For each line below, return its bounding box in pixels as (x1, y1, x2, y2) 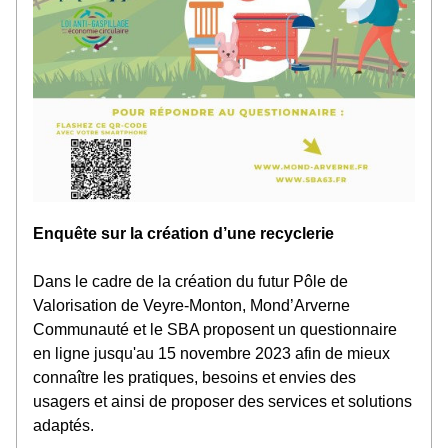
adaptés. (33, 417, 94, 434)
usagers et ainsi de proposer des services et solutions (33, 393, 412, 410)
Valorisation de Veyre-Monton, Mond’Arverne (33, 297, 350, 314)
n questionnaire (287, 321, 397, 338)
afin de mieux (291, 345, 390, 362)
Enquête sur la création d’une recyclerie (33, 225, 334, 242)
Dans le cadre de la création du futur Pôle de (33, 273, 348, 290)
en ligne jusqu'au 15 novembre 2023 (33, 345, 291, 362)
